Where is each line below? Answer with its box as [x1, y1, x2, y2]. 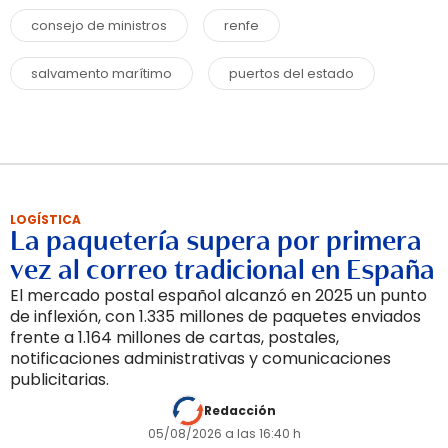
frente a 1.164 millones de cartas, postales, [10, 325, 339, 349]
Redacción [204, 401, 276, 419]
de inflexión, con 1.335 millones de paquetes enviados [10, 304, 421, 328]
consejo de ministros [31, 15, 167, 35]
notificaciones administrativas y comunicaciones [10, 346, 391, 370]
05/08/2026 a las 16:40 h [147, 424, 301, 442]
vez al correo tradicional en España [10, 252, 435, 287]
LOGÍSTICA [10, 210, 81, 228]
